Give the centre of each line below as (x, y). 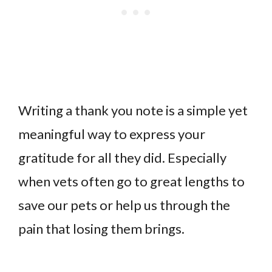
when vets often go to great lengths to (131, 182)
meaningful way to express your (112, 134)
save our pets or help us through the (124, 205)
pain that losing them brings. (101, 229)
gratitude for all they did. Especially (122, 158)
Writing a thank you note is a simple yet (133, 110)
